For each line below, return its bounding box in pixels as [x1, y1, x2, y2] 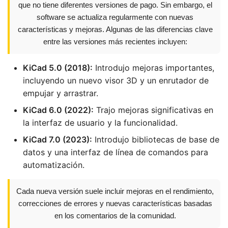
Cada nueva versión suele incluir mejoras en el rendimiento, [16, 187, 214, 195]
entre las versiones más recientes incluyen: [43, 37, 187, 46]
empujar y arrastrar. [23, 88, 98, 98]
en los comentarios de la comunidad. [54, 211, 176, 220]
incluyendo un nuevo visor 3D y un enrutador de [23, 75, 209, 85]
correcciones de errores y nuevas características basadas [18, 199, 212, 208]
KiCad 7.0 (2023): [23, 134, 92, 145]
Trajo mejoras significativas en [94, 105, 213, 115]
